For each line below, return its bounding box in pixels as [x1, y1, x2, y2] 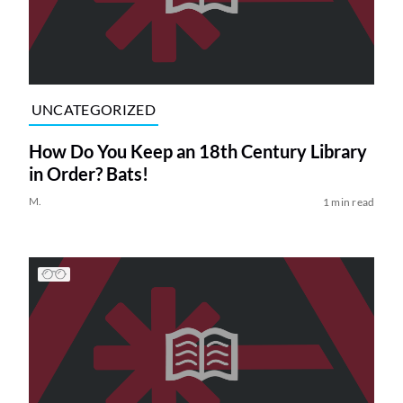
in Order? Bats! [28, 162, 148, 184]
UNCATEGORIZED [31, 100, 156, 118]
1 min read [322, 194, 375, 209]
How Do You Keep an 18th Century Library [28, 139, 367, 162]
